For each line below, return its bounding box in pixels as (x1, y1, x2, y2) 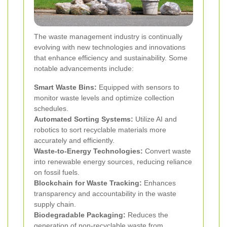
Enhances (142, 178, 176, 187)
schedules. (34, 104, 68, 112)
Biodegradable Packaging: (34, 210, 126, 219)
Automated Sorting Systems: (34, 115, 133, 123)
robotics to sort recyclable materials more (34, 125, 166, 134)
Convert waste (143, 146, 191, 155)
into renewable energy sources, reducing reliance (34, 157, 192, 166)
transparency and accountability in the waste (34, 189, 176, 198)
